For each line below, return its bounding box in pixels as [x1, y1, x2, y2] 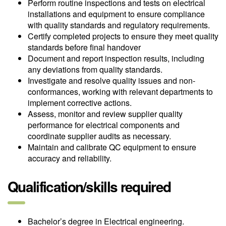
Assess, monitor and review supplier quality [28, 108, 183, 120]
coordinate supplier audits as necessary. [28, 130, 171, 142]
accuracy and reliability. [28, 152, 111, 164]
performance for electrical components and [28, 119, 180, 131]
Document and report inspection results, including [28, 52, 204, 65]
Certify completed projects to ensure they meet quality [28, 30, 218, 42]
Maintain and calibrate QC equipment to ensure [28, 141, 196, 153]
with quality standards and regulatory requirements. [28, 19, 210, 31]
